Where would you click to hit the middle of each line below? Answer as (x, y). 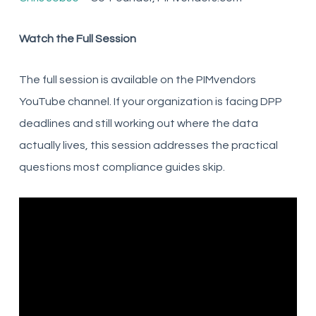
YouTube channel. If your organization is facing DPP (150, 102)
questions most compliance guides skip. (122, 167)
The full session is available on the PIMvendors (137, 80)
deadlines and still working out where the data (138, 123)
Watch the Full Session (77, 39)
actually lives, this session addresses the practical (148, 145)
